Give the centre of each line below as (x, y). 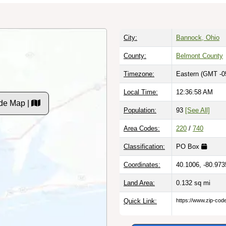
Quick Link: (140, 201)
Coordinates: (142, 164)
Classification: (144, 146)
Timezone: (139, 74)
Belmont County (200, 55)
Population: (140, 110)
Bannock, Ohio (198, 37)
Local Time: (141, 92)
